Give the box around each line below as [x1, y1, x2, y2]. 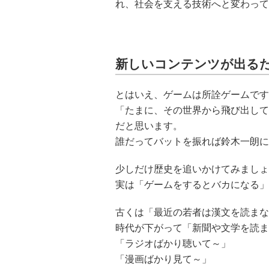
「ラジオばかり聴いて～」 [115, 238, 231, 249]
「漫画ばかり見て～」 [115, 254, 211, 264]
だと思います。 [115, 121, 183, 131]
